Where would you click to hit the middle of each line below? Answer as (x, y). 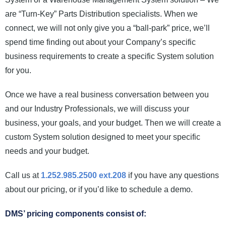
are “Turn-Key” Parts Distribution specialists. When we (101, 14)
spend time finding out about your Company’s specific (100, 42)
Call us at (23, 175)
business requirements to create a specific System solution (109, 56)
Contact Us (39, 61)
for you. (18, 70)
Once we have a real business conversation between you (107, 94)
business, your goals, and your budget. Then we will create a (113, 123)
